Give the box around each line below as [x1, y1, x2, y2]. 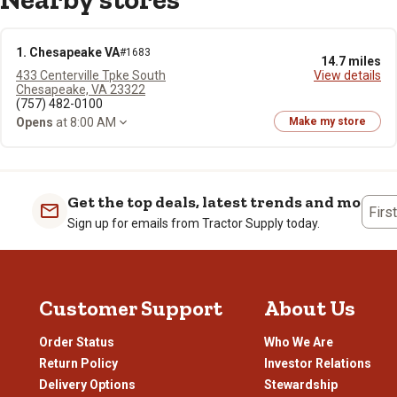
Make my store [289, 115, 366, 128]
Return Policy [39, 356, 118, 370]
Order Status [39, 335, 114, 349]
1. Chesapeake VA [16, 45, 120, 59]
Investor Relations [263, 356, 371, 370]
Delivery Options [39, 378, 136, 392]
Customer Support [39, 295, 222, 321]
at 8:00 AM [53, 114, 116, 129]
